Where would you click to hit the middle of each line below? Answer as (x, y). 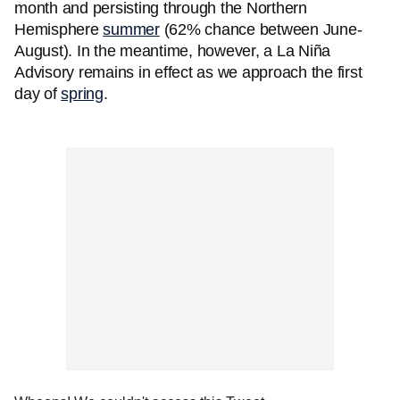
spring (82, 94)
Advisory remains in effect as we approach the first (188, 72)
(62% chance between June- (261, 29)
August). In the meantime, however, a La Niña (172, 51)
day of (38, 94)
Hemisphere (59, 29)
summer (131, 29)
